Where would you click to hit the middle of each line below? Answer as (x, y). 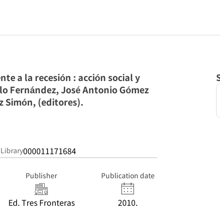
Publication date (128, 175)
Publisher (41, 175)
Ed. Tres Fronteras (41, 202)
